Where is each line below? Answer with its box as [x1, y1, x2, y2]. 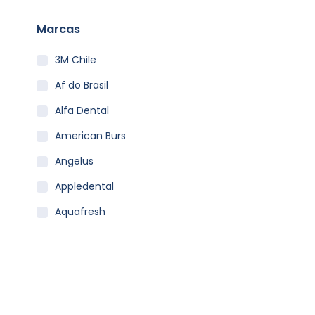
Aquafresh [55, 205, 105, 219]
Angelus [55, 154, 94, 168]
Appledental [55, 179, 114, 193]
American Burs [55, 129, 126, 143]
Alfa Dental [55, 103, 109, 117]
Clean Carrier [55, 281, 120, 295]
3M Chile [55, 53, 96, 67]
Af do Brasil [55, 78, 108, 92]
